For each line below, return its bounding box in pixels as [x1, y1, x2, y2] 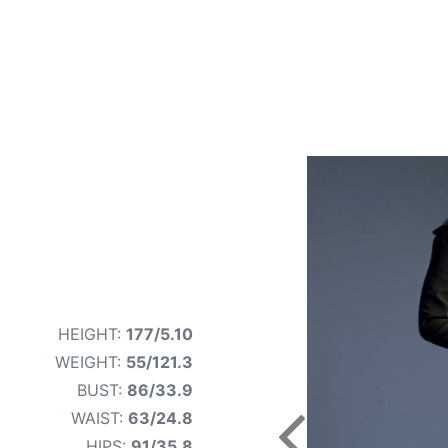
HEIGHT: [58, 323, 126, 344]
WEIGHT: [55, 351, 126, 372]
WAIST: [71, 407, 128, 428]
